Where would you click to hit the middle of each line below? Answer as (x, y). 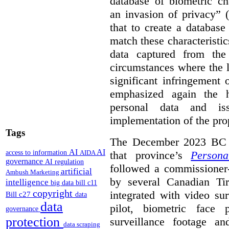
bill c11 (86, 183)
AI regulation (64, 162)
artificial (76, 171)
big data (63, 183)
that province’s (151, 155)
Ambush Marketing (33, 172)
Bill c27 (19, 194)
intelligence (28, 182)
